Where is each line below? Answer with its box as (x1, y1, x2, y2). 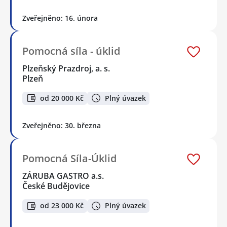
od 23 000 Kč (40, 201, 84, 211)
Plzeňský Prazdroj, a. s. (22, 62, 111, 74)
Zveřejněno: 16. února (22, 13, 98, 23)
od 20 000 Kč (40, 93, 84, 103)
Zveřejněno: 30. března (22, 121, 101, 131)
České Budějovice (22, 180, 90, 192)
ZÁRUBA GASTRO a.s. (22, 170, 105, 182)
